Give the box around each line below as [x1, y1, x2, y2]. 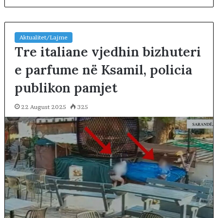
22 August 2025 [20, 103, 66, 110]
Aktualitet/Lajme [19, 33, 68, 41]
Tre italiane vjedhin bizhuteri [14, 43, 201, 60]
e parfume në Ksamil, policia [14, 61, 192, 78]
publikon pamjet [14, 79, 117, 96]
